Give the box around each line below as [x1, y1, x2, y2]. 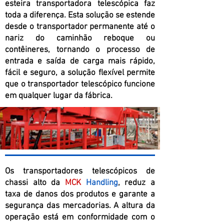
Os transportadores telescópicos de [5, 166, 155, 176]
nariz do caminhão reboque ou [5, 33, 155, 43]
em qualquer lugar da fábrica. [5, 91, 112, 101]
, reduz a [117, 178, 155, 188]
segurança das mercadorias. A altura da [5, 201, 155, 211]
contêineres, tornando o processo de [5, 45, 155, 55]
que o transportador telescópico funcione [5, 79, 155, 89]
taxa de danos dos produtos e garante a [5, 189, 155, 199]
